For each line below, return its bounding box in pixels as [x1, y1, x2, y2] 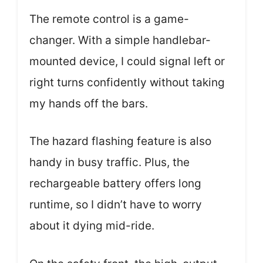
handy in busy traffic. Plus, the [29, 156, 190, 169]
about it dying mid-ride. [29, 219, 154, 232]
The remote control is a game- [29, 12, 189, 26]
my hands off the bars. [29, 96, 148, 110]
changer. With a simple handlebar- [29, 33, 211, 47]
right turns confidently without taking [29, 75, 225, 89]
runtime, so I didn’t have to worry [29, 198, 202, 211]
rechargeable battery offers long [29, 177, 201, 190]
